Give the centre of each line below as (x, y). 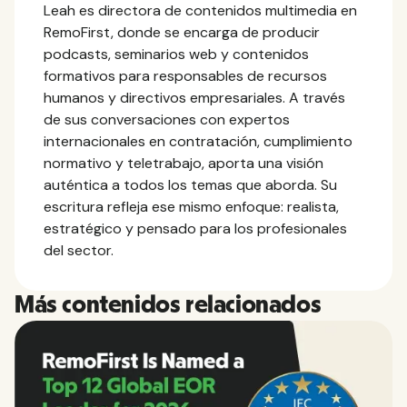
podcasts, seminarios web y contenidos (176, 54)
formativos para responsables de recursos (185, 75)
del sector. (79, 250)
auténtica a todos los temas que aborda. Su (190, 184)
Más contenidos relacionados (168, 305)
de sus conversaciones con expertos (167, 119)
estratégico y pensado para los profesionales (195, 228)
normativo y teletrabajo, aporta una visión (184, 163)
